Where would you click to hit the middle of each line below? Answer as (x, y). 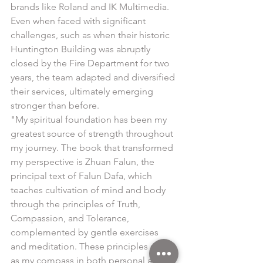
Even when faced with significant (79, 21)
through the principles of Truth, (77, 204)
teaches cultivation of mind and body (89, 190)
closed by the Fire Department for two (91, 63)
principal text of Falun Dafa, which (82, 176)
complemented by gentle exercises (86, 232)
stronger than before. (55, 105)
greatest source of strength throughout (93, 134)
